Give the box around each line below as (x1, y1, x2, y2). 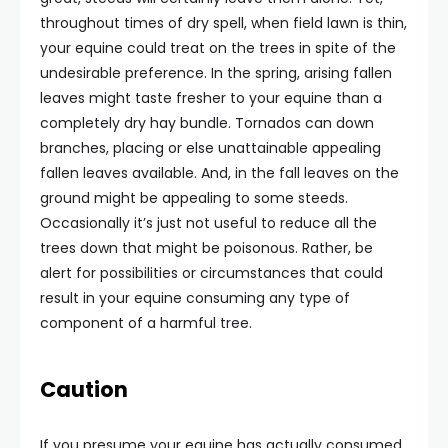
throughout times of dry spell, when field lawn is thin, (40, 12, 407, 33)
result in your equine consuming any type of (40, 287, 350, 308)
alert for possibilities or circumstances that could (40, 262, 383, 283)
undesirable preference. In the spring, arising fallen (40, 62, 392, 83)
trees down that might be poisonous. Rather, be (40, 237, 373, 258)
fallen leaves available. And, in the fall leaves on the (40, 162, 399, 183)
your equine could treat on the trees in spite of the (40, 37, 396, 58)
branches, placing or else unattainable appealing (40, 137, 381, 158)
